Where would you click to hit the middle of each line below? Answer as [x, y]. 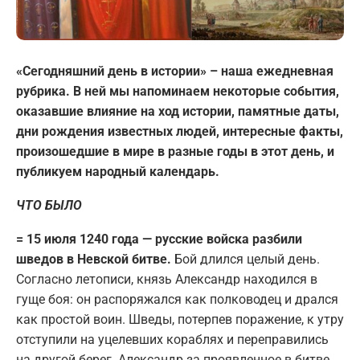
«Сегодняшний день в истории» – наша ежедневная [175, 71]
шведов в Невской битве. [94, 259]
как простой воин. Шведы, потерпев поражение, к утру [180, 319]
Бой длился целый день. [245, 259]
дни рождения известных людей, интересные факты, [180, 131]
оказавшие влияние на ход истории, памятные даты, [178, 111]
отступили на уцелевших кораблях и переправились [172, 339]
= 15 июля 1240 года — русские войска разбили [159, 239]
